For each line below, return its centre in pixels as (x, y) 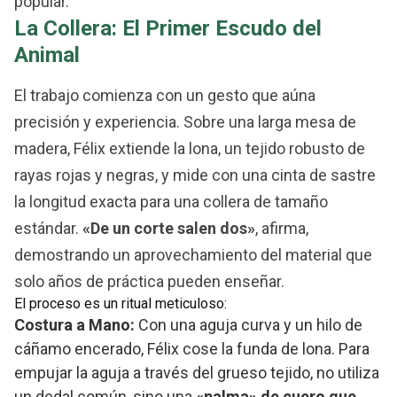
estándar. (48, 229)
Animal (47, 55)
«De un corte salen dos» (169, 229)
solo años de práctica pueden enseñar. (149, 282)
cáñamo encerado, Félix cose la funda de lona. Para (192, 349)
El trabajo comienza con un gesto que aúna (165, 96)
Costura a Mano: (74, 325)
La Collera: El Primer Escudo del (168, 29)
